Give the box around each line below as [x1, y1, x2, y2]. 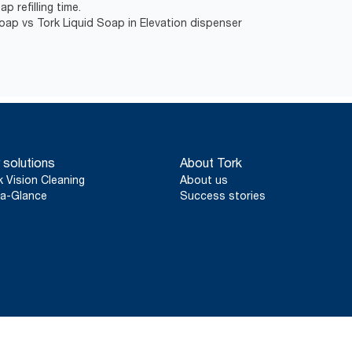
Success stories [180, 189, 266, 203]
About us [180, 173, 229, 187]
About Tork [180, 155, 243, 171]
